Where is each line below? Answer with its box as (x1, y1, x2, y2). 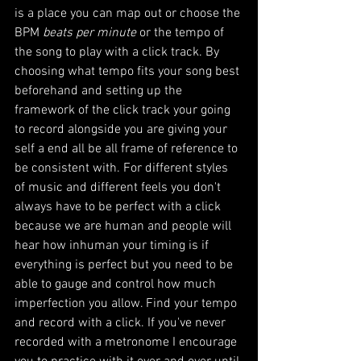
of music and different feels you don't (15, 179, 224, 196)
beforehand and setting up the (15, 82, 185, 99)
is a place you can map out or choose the (15, 5, 243, 22)
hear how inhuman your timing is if (15, 237, 212, 254)
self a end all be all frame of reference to (15, 140, 241, 157)
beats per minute (43, 24, 136, 41)
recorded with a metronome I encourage (15, 334, 240, 351)
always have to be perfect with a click (15, 198, 224, 215)
